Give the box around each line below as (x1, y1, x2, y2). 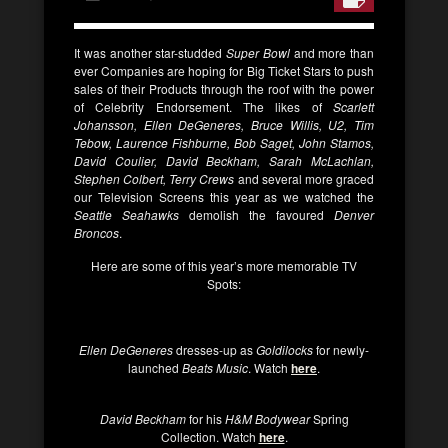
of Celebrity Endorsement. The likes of (74, 98, 333, 115)
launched (128, 359, 182, 376)
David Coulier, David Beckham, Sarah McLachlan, (74, 152, 374, 169)
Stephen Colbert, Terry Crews (74, 170, 235, 187)
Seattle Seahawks (74, 206, 179, 223)
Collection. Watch (160, 428, 259, 445)
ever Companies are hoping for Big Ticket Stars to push (74, 62, 374, 79)
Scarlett (333, 98, 374, 115)
